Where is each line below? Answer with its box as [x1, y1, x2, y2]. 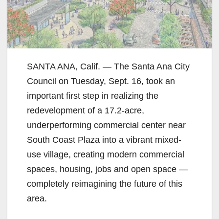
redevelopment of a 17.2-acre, [27, 105, 144, 115]
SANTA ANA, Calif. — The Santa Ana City [27, 61, 190, 71]
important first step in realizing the [27, 90, 158, 101]
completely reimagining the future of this [27, 178, 182, 189]
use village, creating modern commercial [27, 149, 184, 159]
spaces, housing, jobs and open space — [27, 164, 188, 174]
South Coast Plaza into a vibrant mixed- [27, 134, 181, 145]
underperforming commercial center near [27, 120, 186, 130]
